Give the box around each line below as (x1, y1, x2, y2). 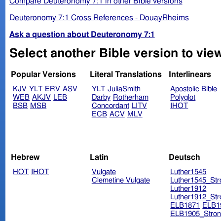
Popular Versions (11, 71, 76, 79)
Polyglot (170, 94, 196, 102)
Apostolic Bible (170, 85, 218, 93)
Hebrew (11, 153, 40, 161)
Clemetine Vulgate (91, 176, 150, 184)
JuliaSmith (107, 85, 141, 93)
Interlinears (168, 71, 211, 79)
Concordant (91, 102, 129, 110)
